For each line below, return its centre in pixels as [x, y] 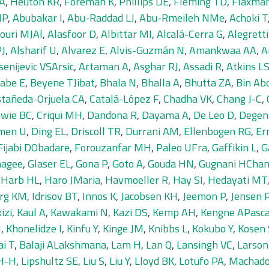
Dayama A [165, 115]
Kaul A [31, 212]
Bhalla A [160, 83]
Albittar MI [126, 34]
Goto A [128, 164]
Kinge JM [123, 228]
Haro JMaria [72, 180]
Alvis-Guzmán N [147, 50]
